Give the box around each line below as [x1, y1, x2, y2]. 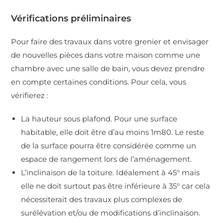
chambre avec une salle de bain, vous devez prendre [11, 63, 205, 73]
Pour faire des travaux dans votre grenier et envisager [11, 36, 209, 46]
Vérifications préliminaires [11, 12, 131, 24]
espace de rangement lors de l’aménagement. [21, 154, 192, 164]
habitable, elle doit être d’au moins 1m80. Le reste [21, 127, 205, 137]
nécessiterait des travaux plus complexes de [21, 194, 183, 204]
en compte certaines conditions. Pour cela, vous [11, 77, 187, 87]
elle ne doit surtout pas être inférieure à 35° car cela [21, 181, 211, 191]
